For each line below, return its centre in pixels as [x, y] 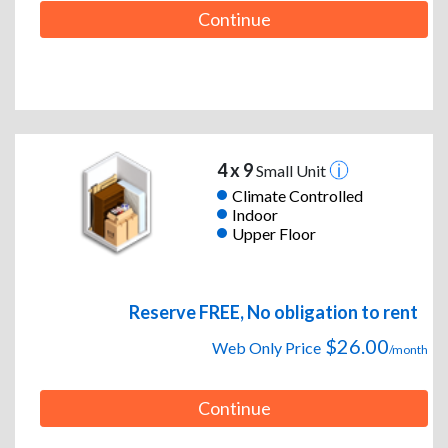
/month [408, 350]
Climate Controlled [297, 195]
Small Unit [290, 171]
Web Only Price [266, 348]
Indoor [254, 214]
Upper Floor [273, 233]
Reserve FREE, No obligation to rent [273, 312]
